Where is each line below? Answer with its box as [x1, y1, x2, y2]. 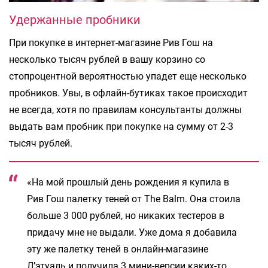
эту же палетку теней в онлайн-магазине [27, 243, 208, 255]
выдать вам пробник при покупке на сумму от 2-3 [9, 121, 233, 133]
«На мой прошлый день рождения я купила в [27, 176, 229, 188]
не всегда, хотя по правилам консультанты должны [9, 104, 242, 116]
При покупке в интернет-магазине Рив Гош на [9, 37, 213, 49]
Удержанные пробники [9, 13, 141, 28]
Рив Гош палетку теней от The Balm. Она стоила [27, 193, 240, 205]
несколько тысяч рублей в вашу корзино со [9, 54, 205, 66]
